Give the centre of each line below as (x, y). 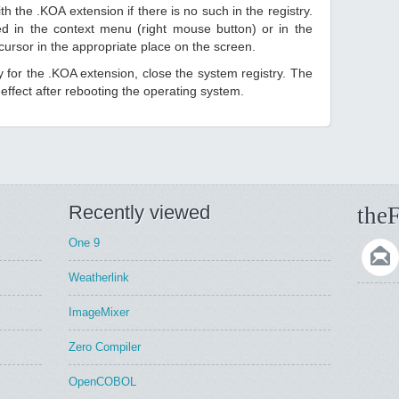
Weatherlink (99, 277)
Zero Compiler (105, 347)
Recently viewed (140, 212)
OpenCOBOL (103, 382)
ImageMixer (99, 312)
